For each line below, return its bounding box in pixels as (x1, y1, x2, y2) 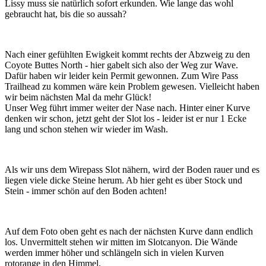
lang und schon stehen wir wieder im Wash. (5, 123, 168, 134)
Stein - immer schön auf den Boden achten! (5, 185, 167, 196)
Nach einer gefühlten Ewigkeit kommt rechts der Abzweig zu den (5, 49, 250, 59)
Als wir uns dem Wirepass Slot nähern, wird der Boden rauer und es (5, 164, 259, 175)
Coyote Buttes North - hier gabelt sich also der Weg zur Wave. (5, 59, 238, 70)
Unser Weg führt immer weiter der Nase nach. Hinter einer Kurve (5, 102, 250, 113)
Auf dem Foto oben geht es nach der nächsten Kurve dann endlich (5, 226, 253, 236)
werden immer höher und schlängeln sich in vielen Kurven (5, 247, 224, 258)
